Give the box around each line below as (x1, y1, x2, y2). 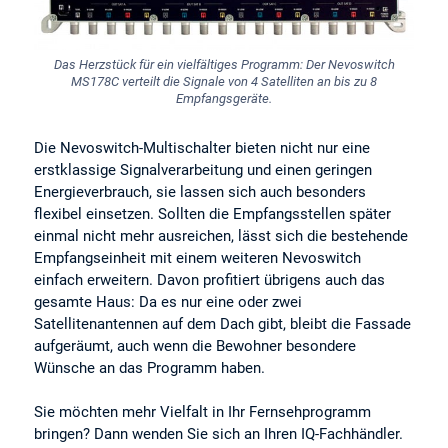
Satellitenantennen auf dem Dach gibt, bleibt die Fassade (34, 314, 412, 333)
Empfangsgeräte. (176, 91, 272, 107)
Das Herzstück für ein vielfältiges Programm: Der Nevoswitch (53, 57, 395, 73)
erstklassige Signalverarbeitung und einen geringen (34, 160, 373, 179)
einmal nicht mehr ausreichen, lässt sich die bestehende (34, 226, 409, 245)
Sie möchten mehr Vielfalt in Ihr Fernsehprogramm (34, 402, 372, 421)
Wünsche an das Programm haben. (34, 358, 266, 377)
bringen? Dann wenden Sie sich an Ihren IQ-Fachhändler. (34, 424, 404, 443)
